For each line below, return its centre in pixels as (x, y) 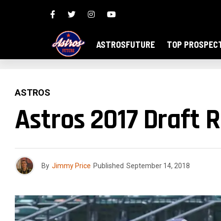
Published (109, 166)
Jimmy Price (71, 166)
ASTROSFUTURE (126, 44)
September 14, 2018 (158, 166)
